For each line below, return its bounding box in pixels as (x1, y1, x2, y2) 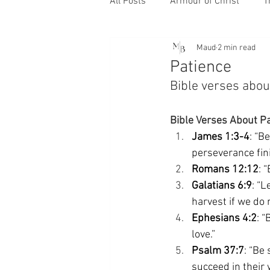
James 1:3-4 (192, 131, 250, 143)
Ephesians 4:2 (192, 212, 257, 225)
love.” (192, 228, 218, 241)
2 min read (218, 42, 256, 53)
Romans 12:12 (192, 163, 259, 176)
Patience (170, 57, 231, 78)
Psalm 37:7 (192, 245, 244, 257)
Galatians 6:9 (192, 180, 252, 192)
